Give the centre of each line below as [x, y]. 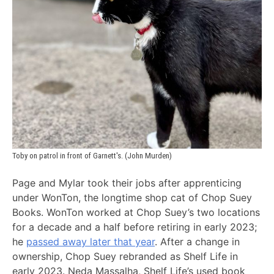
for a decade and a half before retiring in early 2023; [135, 227]
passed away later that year [91, 242]
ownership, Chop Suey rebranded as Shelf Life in [125, 257]
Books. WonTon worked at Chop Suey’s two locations [136, 213]
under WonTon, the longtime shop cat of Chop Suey [132, 198]
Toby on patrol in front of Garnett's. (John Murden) [92, 155]
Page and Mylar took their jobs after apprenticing [127, 183]
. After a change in [197, 242]
